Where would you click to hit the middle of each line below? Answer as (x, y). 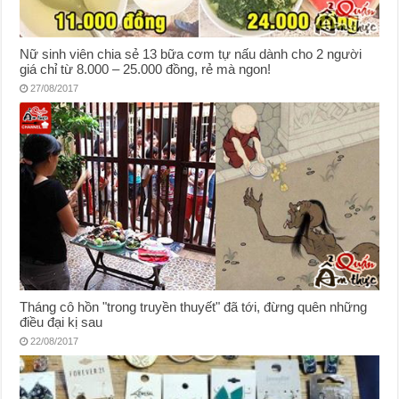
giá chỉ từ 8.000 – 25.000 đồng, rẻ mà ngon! (146, 69)
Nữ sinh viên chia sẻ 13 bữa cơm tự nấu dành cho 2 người (191, 53)
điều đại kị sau (61, 322)
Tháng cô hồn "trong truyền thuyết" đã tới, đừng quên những (194, 307)
